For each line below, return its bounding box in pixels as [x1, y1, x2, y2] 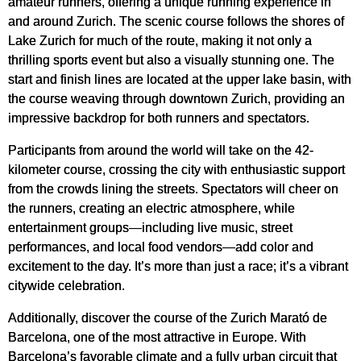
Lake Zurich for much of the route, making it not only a [8, 33, 312, 48]
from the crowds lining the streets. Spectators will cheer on [8, 181, 338, 197]
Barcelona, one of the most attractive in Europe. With [8, 330, 306, 345]
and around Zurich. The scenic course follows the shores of [8, 14, 344, 29]
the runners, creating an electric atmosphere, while [8, 201, 295, 216]
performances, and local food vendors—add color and [8, 239, 313, 255]
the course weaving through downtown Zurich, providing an [8, 91, 345, 106]
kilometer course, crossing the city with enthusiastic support [8, 162, 345, 177]
